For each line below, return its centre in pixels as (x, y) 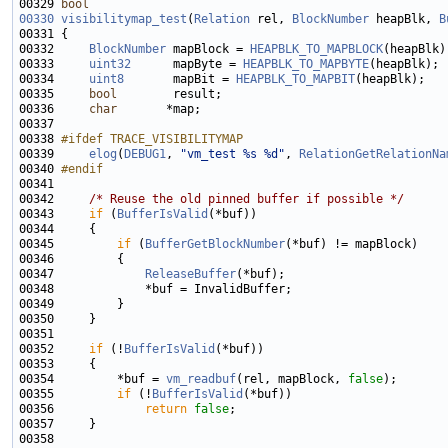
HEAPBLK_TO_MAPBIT (295, 79)
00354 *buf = (92, 379)
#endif (82, 169)
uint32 (110, 64)
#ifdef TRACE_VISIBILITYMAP (152, 139)
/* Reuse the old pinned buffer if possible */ (246, 199)
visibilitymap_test (124, 19)
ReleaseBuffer (190, 274)
